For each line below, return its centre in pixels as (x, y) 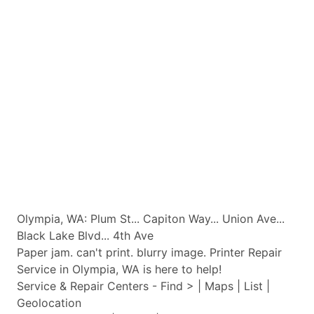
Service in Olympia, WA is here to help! (119, 269)
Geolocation (49, 303)
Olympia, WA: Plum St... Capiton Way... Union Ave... (151, 219)
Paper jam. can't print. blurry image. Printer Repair (149, 252)
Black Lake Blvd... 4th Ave (85, 235)
